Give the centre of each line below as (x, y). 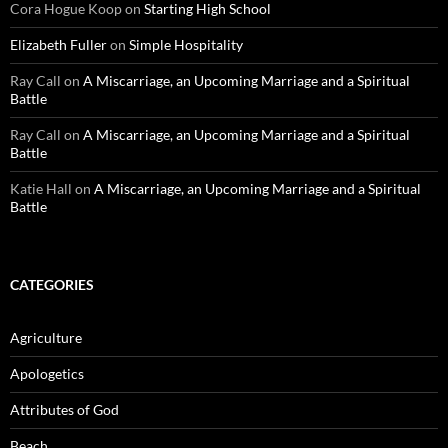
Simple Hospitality (186, 45)
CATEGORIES (52, 285)
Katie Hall (41, 189)
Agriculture (46, 338)
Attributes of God (64, 410)
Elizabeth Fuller (58, 45)
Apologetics (47, 374)
